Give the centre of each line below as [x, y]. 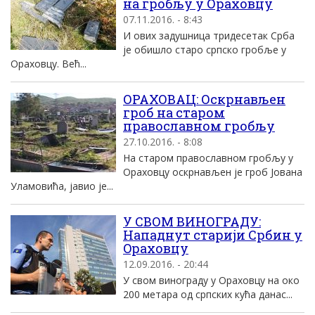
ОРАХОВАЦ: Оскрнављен [204, 99]
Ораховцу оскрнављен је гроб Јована [213, 172]
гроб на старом [174, 112]
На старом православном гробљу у [208, 158]
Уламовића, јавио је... [62, 186]
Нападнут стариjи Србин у [213, 235]
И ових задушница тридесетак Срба [209, 36]
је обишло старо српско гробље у [205, 50]
